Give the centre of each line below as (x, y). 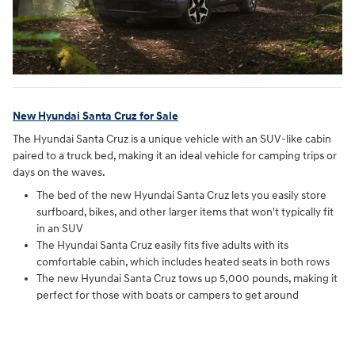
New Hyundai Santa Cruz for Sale (95, 116)
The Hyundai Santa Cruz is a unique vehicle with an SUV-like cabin (172, 139)
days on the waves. (59, 173)
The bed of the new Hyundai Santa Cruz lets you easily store (181, 196)
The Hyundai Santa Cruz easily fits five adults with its (162, 246)
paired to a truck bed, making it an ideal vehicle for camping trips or (175, 156)
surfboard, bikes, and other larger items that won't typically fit (185, 212)
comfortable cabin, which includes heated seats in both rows (183, 262)
